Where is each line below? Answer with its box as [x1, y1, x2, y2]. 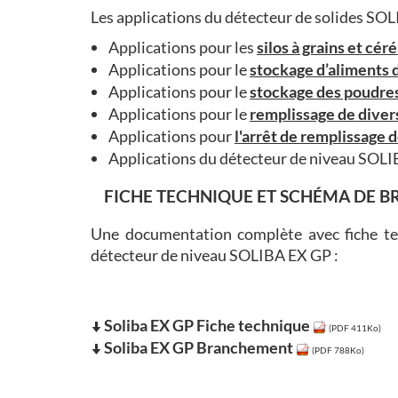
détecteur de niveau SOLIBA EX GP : [91, 244, 338, 265]
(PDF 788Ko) [310, 344, 364, 355]
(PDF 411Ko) [327, 322, 381, 333]
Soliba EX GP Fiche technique [104, 314, 310, 335]
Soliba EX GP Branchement [104, 337, 293, 357]
